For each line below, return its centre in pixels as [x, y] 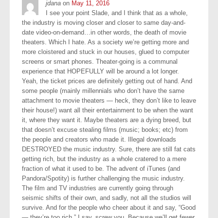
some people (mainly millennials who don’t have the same [103, 91]
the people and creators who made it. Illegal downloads [99, 139]
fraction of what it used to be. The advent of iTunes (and [101, 168]
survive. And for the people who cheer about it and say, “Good [109, 207]
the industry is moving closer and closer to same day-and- [104, 22]
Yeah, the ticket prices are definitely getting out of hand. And [107, 81]
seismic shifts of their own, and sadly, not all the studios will [107, 198]
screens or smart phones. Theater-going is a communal [100, 61]
